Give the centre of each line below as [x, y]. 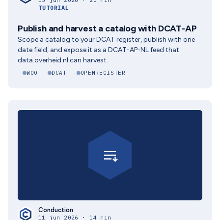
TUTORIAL [54, 8]
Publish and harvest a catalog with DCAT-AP [107, 28]
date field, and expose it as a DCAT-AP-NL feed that [98, 50]
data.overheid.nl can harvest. [63, 60]
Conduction [56, 210]
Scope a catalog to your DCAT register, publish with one [106, 40]
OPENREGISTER [103, 73]
